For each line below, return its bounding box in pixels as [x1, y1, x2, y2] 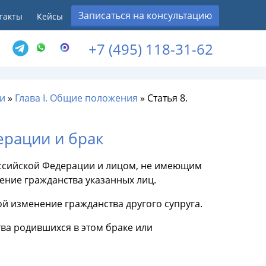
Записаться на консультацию [78, 9, 212, 22]
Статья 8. [147, 91, 188, 104]
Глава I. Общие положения [14, 91, 138, 104]
